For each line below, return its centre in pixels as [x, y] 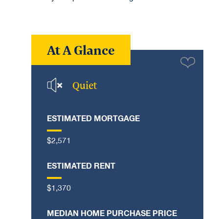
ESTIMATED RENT [81, 166]
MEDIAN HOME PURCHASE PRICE [112, 214]
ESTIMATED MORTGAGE [93, 119]
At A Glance [81, 50]
